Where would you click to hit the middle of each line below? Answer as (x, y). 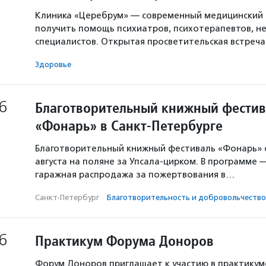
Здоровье (53, 64)
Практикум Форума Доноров (124, 241)
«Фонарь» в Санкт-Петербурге (129, 126)
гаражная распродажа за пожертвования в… (135, 175)
